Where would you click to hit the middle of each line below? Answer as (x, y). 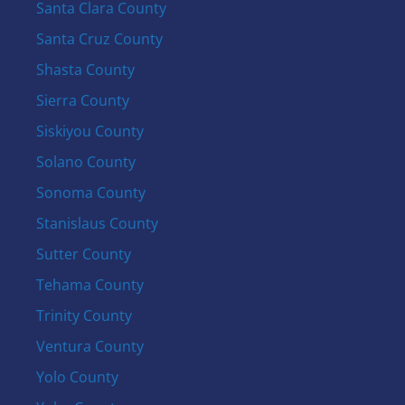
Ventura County (89, 346)
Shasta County (85, 70)
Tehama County (89, 285)
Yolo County (77, 377)
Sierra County (82, 100)
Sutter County (83, 254)
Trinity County (84, 316)
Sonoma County (90, 193)
